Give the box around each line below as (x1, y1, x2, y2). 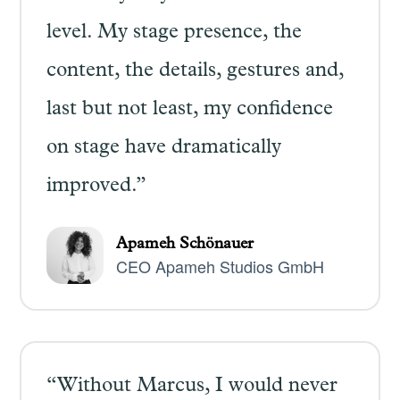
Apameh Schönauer (115, 236, 254, 253)
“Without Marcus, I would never (46, 377, 337, 397)
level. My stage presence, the (46, 23, 302, 44)
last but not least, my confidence (46, 100, 333, 121)
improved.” (46, 177, 146, 197)
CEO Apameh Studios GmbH (115, 254, 324, 278)
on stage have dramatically (46, 138, 281, 159)
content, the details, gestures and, (46, 62, 344, 82)
